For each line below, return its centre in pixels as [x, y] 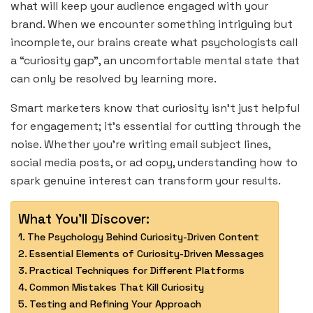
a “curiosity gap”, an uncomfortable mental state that [155, 61]
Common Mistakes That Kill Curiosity [116, 287]
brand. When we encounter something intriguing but [152, 24]
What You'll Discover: [84, 219]
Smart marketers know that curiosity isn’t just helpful [155, 108]
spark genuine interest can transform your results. [146, 181]
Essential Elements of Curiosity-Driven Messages [146, 254]
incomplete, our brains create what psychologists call [154, 43]
